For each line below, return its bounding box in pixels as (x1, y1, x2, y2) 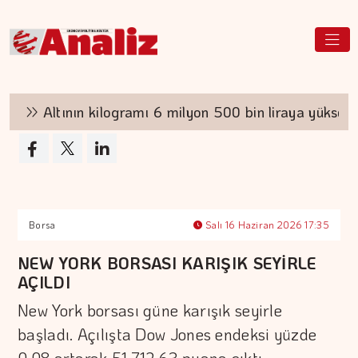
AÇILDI (18, 272, 70, 292)
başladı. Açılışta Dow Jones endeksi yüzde (18, 324, 317, 344)
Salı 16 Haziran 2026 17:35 (202, 218, 329, 231)
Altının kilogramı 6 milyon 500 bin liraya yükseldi (22, 102, 349, 121)
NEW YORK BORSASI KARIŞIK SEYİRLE (18, 253, 316, 273)
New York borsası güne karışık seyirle (18, 300, 283, 320)
